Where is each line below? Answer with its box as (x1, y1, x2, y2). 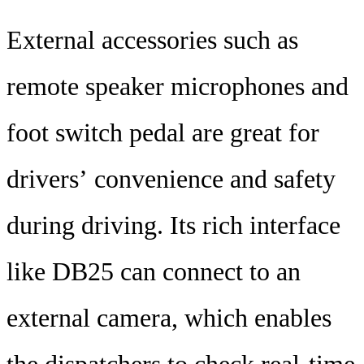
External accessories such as (6, 25, 298, 55)
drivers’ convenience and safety (6, 164, 336, 194)
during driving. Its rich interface (6, 210, 340, 240)
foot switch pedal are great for (6, 118, 319, 148)
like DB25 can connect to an (6, 257, 301, 287)
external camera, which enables (6, 303, 331, 333)
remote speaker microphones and (6, 71, 349, 102)
